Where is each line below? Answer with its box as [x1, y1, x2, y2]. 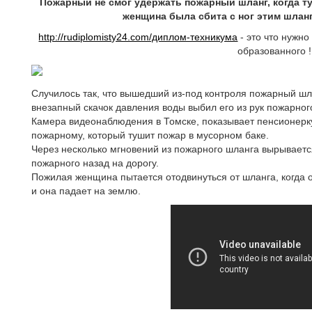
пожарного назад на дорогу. [31, 157, 159, 169]
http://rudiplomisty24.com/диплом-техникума [38, 31, 238, 42]
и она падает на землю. [31, 185, 141, 196]
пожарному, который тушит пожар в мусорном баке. [31, 130, 269, 141]
